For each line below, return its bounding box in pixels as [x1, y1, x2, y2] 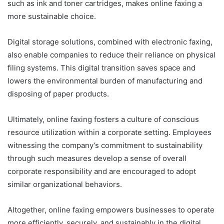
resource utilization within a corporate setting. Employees [7, 127, 211, 137]
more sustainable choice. [7, 11, 96, 21]
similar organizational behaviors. [7, 179, 122, 189]
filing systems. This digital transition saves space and [7, 63, 195, 73]
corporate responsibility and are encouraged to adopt [7, 166, 196, 176]
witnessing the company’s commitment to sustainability [7, 140, 202, 150]
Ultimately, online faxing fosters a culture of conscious [7, 114, 199, 124]
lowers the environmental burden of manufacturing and [7, 76, 202, 86]
